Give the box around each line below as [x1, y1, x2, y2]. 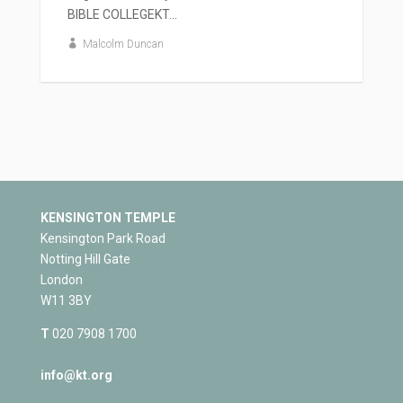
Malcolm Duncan [82, 37, 164, 50]
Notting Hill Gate [40, 251, 130, 266]
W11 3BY [40, 292, 92, 308]
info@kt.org [40, 367, 112, 382]
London [40, 272, 83, 287]
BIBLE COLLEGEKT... [67, 6, 177, 22]
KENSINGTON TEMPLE [40, 210, 175, 225]
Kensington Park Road [40, 230, 166, 246]
